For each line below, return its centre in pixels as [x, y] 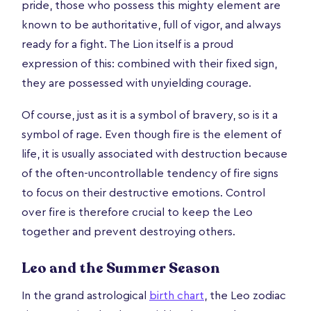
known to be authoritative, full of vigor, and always [151, 25]
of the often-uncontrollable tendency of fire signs [150, 173]
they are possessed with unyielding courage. [136, 83]
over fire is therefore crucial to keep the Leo [137, 212]
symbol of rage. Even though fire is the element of [151, 134]
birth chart [177, 295]
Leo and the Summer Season [121, 268]
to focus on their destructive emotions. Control [143, 193]
